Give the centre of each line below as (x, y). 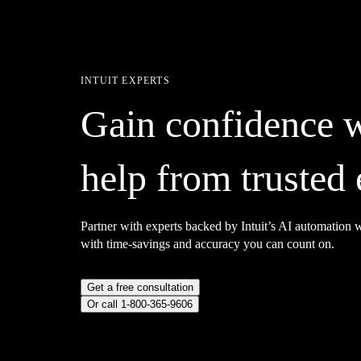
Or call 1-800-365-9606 (140, 304)
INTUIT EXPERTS (125, 80)
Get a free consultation (140, 287)
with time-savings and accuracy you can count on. (209, 243)
